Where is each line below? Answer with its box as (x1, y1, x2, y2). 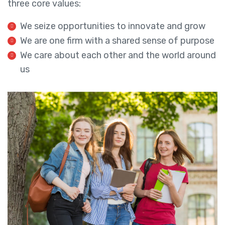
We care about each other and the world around (20, 50, 216, 61)
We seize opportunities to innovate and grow (20, 21, 205, 32)
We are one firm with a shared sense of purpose (20, 35, 214, 46)
